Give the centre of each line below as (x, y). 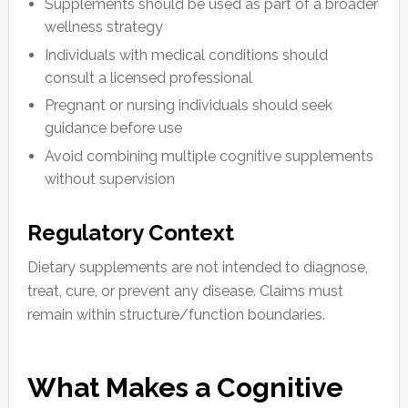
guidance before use (114, 128)
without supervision (110, 179)
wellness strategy (104, 27)
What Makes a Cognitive (185, 387)
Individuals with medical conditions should (187, 55)
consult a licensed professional (149, 77)
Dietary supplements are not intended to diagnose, (197, 267)
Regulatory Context (130, 233)
